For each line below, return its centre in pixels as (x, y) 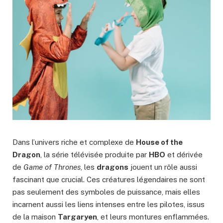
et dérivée (184, 155)
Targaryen (77, 217)
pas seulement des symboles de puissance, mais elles (106, 192)
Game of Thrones (52, 167)
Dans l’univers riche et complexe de (74, 142)
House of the (159, 142)
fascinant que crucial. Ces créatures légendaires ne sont (109, 180)
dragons (112, 167)
